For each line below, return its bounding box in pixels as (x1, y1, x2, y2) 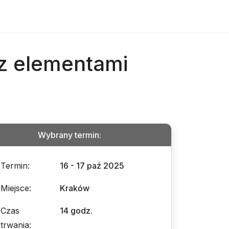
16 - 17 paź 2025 (60, 161, 124, 171)
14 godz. (60, 205, 93, 216)
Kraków (60, 183, 89, 193)
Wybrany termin (38, 130, 99, 140)
